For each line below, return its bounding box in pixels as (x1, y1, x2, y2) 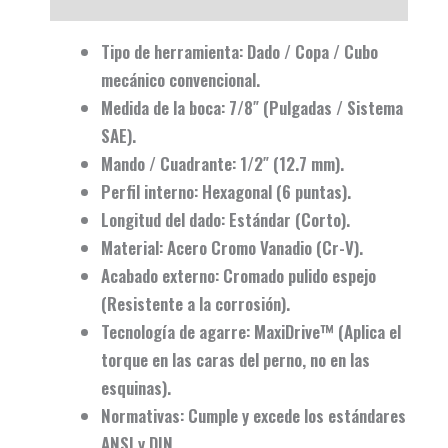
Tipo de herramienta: (101, 39, 243, 65)
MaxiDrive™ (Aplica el (250, 319, 401, 345)
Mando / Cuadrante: (101, 151, 236, 177)
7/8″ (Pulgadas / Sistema (225, 95, 403, 121)
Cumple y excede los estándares (184, 403, 406, 429)
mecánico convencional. (101, 67, 260, 93)
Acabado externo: (101, 263, 219, 289)
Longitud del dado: (101, 207, 225, 233)
